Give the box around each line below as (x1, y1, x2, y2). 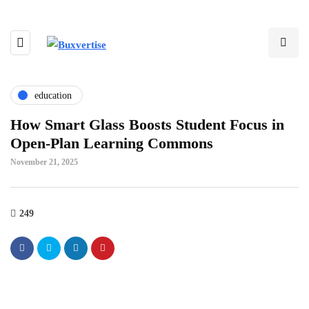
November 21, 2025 (10, 157, 78, 167)
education (34, 90, 72, 101)
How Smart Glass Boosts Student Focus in (10, 116, 284, 133)
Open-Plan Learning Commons (10, 134, 213, 152)
